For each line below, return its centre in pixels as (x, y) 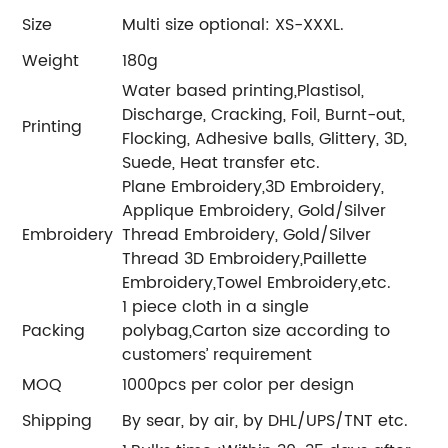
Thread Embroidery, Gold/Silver (247, 234)
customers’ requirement (217, 354)
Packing (54, 330)
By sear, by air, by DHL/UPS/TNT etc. (265, 420)
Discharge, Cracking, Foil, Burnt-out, (264, 114)
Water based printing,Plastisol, (243, 90)
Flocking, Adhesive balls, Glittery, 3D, (265, 138)
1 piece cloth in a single (216, 306)
